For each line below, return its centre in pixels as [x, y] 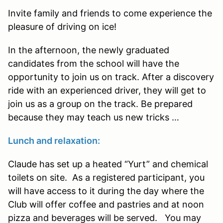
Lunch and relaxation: [55, 140]
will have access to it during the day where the [106, 191]
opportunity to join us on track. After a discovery [111, 77]
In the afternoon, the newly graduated [89, 50]
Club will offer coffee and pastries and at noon [106, 204]
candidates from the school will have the [94, 63]
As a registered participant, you [138, 177]
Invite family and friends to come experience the [110, 13]
